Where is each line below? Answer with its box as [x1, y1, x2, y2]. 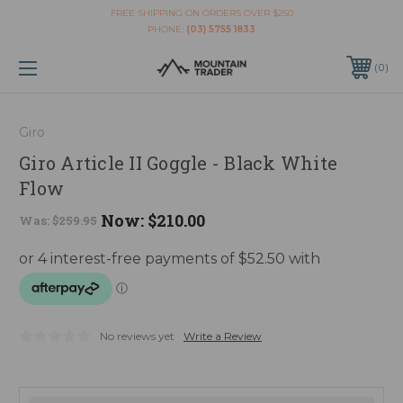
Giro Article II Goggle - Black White [19, 150, 337, 175]
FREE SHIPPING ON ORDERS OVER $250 [110, 7, 293, 19]
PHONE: [148, 23, 186, 35]
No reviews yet [100, 328, 175, 343]
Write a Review [184, 328, 262, 343]
